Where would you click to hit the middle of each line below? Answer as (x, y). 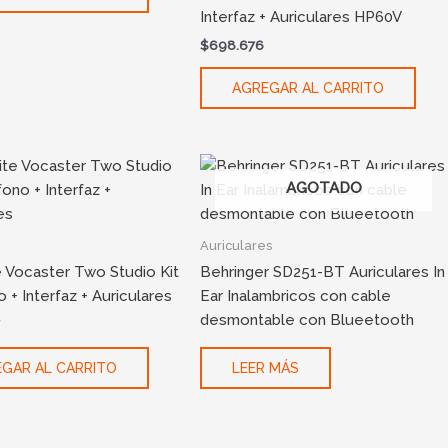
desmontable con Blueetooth (307, 320)
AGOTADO (323, 188)
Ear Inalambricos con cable (296, 296)
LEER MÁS (266, 367)
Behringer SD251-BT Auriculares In (323, 272)
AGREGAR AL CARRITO (308, 88)
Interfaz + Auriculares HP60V (301, 17)
